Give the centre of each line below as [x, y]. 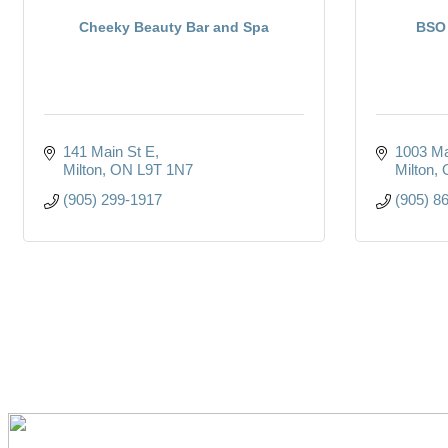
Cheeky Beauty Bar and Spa [174, 26]
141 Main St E [108, 151]
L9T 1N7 [164, 169]
